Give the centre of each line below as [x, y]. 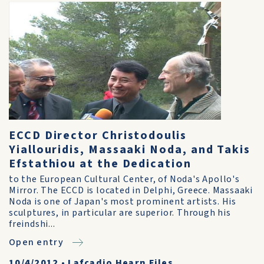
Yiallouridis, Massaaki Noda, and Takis [130, 150]
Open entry [36, 242]
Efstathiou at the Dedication [100, 164]
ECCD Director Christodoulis [98, 136]
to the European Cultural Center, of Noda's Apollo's [124, 179]
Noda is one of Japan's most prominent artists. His [123, 202]
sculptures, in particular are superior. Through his [120, 213]
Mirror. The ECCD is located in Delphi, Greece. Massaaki [131, 190]
